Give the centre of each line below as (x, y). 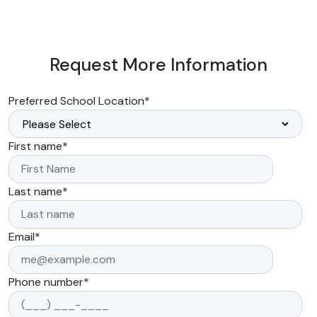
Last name (35, 191)
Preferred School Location (76, 101)
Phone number (46, 282)
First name (35, 146)
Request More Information (158, 65)
